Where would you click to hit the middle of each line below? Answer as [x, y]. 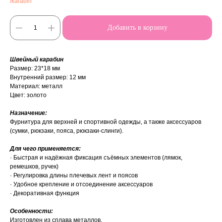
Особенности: [31, 211]
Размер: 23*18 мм [35, 69]
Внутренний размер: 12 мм [48, 78]
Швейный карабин [37, 60]
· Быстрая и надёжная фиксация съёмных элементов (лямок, [96, 158]
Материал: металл [36, 86]
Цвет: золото [28, 95]
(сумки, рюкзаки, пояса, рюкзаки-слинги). [67, 131]
